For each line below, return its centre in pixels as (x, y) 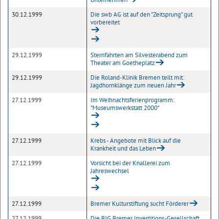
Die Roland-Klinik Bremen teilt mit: (137, 77)
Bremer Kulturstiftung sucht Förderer (140, 204)
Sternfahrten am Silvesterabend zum (139, 55)
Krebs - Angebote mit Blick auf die (136, 141)
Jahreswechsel (110, 171)
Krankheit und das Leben (123, 148)
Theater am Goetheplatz (123, 63)
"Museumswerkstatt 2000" (125, 108)
